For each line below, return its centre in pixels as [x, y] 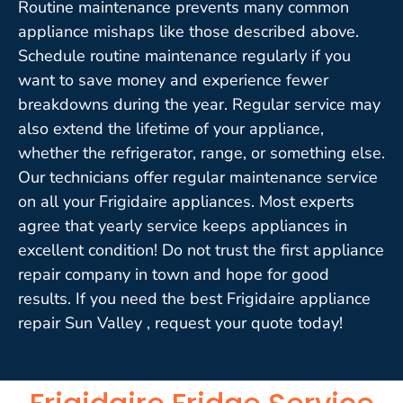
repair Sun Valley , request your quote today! [180, 322]
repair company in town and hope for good [174, 274]
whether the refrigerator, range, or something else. [201, 152]
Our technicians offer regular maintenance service [198, 177]
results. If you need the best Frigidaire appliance [194, 298]
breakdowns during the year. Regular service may [199, 104]
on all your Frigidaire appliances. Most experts [186, 201]
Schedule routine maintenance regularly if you [184, 55]
